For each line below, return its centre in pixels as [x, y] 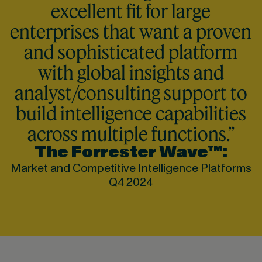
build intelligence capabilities [131, 113]
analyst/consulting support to [131, 92]
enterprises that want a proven [131, 31]
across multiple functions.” [131, 133]
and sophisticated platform [131, 51]
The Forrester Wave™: [131, 152]
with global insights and [131, 72]
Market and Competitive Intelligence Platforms [131, 168]
